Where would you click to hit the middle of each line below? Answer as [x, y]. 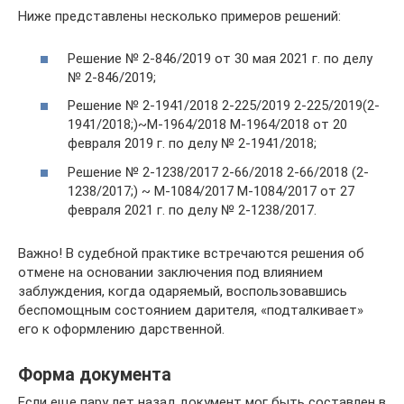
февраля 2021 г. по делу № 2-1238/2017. [192, 210]
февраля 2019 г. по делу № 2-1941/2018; [192, 143]
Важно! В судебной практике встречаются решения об [191, 253]
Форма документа [95, 374]
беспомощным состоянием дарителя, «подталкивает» [191, 310]
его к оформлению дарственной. [121, 329]
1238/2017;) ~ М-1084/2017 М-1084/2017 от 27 [211, 191]
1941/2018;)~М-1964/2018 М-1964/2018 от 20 [207, 124]
